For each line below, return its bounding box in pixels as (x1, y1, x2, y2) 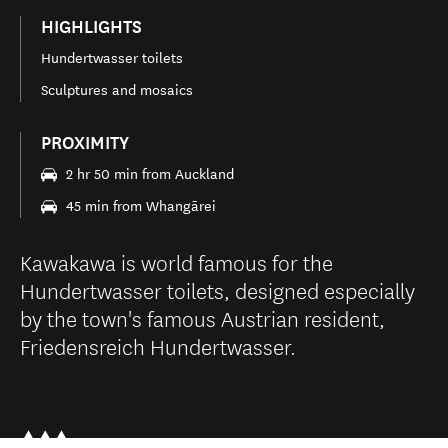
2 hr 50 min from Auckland (66, 166, 234, 183)
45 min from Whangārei (66, 198, 216, 215)
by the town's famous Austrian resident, (20, 302, 385, 333)
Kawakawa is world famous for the (20, 246, 333, 277)
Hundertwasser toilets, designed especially (20, 274, 415, 305)
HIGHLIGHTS (41, 16, 142, 38)
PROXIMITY (41, 132, 129, 154)
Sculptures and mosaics (41, 82, 193, 99)
